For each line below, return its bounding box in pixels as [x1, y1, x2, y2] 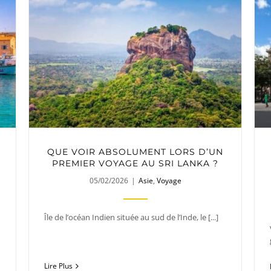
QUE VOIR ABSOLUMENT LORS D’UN [47, 146, 224, 157]
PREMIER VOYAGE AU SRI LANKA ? [52, 157, 219, 169]
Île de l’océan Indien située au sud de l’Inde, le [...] [44, 211, 218, 223]
